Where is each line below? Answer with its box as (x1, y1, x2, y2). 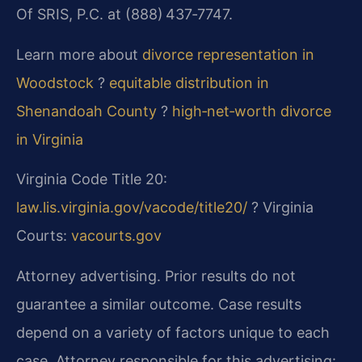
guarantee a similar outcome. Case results (16, 295, 301, 313)
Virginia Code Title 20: (16, 170, 167, 188)
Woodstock (16, 74, 94, 91)
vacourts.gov (71, 227, 162, 245)
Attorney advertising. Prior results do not (16, 267, 296, 284)
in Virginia (16, 130, 83, 148)
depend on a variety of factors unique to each (16, 323, 330, 341)
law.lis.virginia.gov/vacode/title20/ (16, 199, 247, 217)
